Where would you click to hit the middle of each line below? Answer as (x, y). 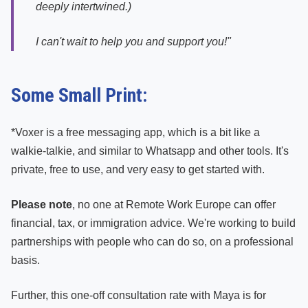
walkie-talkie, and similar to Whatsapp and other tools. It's (150, 151)
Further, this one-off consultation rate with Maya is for (139, 295)
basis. (25, 260)
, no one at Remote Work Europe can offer (174, 205)
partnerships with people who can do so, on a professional (152, 242)
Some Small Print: (79, 95)
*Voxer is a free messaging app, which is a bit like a (135, 132)
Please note (42, 205)
